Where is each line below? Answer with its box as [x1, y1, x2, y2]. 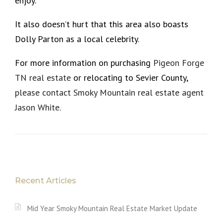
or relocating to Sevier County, [73, 71, 188, 83]
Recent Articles [15, 175, 77, 185]
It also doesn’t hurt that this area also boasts [15, 18, 188, 30]
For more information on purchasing [15, 56, 153, 68]
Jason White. [15, 101, 61, 113]
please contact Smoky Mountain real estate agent [15, 86, 204, 98]
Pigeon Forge [153, 56, 204, 68]
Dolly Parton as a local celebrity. [15, 33, 141, 45]
